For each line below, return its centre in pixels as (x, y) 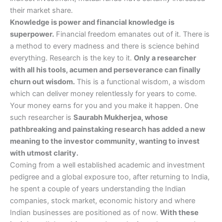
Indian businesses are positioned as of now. (85, 213)
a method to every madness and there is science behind (105, 46)
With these (179, 213)
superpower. (32, 34)
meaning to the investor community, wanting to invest (105, 141)
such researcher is (42, 118)
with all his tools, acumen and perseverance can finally (105, 70)
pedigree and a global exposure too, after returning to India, (110, 177)
